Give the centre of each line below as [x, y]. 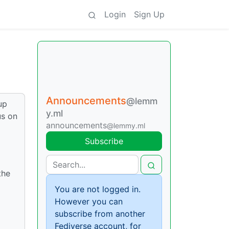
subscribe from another [100, 214]
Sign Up [149, 14]
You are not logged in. [98, 189]
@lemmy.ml [126, 125]
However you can [89, 201]
